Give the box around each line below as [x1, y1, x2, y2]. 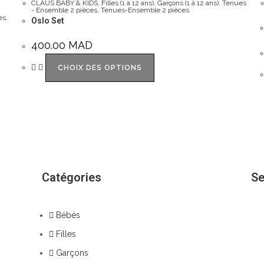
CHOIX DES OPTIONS [58, 64, 143, 72]
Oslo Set [31, 16, 65, 26]
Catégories [42, 170, 102, 184]
